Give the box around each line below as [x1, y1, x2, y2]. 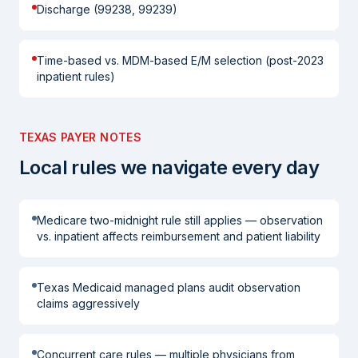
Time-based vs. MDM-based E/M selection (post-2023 [37, 54, 324, 67]
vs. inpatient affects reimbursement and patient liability [37, 229, 320, 243]
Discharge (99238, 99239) [37, 2, 177, 16]
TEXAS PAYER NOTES [19, 130, 141, 144]
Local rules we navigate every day [19, 156, 320, 179]
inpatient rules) [37, 70, 115, 83]
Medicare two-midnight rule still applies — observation [37, 213, 323, 227]
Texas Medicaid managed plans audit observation [37, 280, 300, 294]
